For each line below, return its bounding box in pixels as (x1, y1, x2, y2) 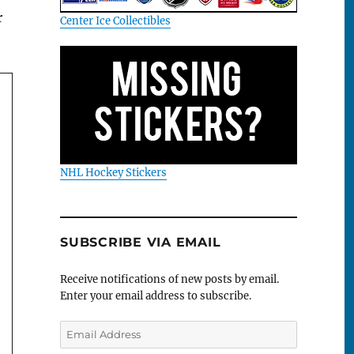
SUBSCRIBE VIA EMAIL (60, 235, 221, 250)
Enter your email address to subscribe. (60, 289, 251, 303)
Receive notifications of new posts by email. (60, 273, 279, 287)
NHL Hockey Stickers (60, 165, 167, 179)
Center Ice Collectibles (60, 13, 171, 28)
